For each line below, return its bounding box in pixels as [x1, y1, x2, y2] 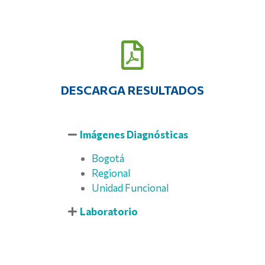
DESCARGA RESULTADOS [61, 83, 204, 98]
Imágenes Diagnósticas [80, 128, 189, 141]
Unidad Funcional [92, 182, 169, 195]
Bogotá [92, 152, 124, 165]
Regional [92, 167, 131, 180]
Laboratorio [80, 205, 138, 218]
